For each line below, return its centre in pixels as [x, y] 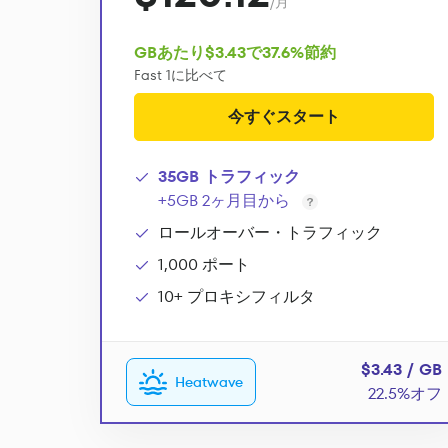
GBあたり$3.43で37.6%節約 [235, 52]
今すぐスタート [284, 116]
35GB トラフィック [229, 176]
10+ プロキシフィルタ [236, 296]
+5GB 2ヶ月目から [224, 200]
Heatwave [209, 382]
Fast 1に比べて [180, 75]
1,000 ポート [204, 264]
